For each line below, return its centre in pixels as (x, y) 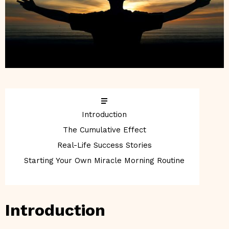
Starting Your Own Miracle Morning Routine (104, 160)
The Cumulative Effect (104, 130)
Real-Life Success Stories (104, 145)
